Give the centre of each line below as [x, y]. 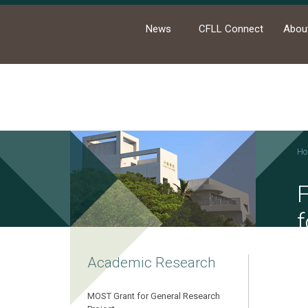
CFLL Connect [231, 29]
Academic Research [152, 263]
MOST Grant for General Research [154, 296]
